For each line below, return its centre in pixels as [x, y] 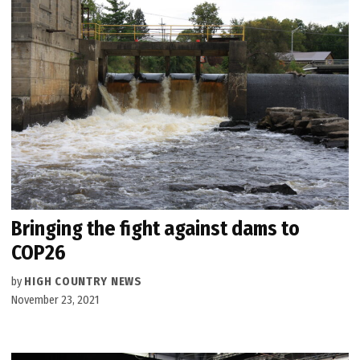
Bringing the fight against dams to [156, 228]
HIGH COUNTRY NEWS [83, 281]
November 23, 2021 [55, 300]
